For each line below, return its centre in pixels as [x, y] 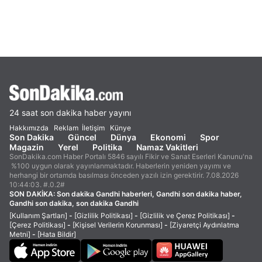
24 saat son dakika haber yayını [70, 113]
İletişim [93, 128]
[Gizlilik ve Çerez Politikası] [185, 216]
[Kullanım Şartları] [38, 216]
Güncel [82, 137]
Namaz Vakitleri [167, 147]
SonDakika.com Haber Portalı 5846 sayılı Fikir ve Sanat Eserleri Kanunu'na [131, 156]
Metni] [20, 234]
